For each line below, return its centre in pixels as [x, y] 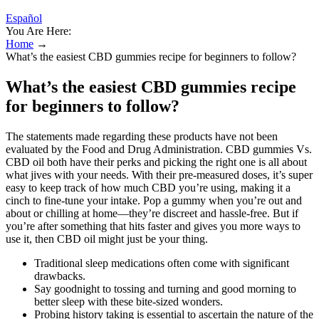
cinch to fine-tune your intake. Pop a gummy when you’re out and [154, 200]
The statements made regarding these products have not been [142, 136]
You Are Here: [38, 31]
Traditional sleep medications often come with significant [162, 263]
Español [24, 18]
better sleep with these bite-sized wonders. [129, 301]
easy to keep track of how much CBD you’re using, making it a [148, 187]
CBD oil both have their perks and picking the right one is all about [156, 162]
